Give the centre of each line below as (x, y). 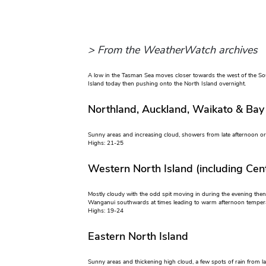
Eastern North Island (138, 237)
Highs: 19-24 (105, 211)
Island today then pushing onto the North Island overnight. (167, 84)
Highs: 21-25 (105, 143)
